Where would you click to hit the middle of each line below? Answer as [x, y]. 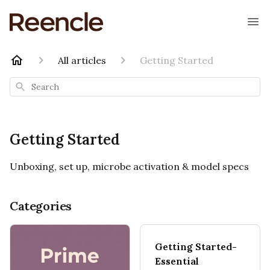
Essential [177, 261]
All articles [82, 60]
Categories [41, 206]
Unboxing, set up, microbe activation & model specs [129, 166]
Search [27, 85]
